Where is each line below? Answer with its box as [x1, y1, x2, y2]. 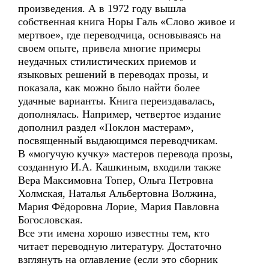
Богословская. [18, 214, 83, 226]
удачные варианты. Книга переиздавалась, [18, 95, 215, 107]
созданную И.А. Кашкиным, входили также [18, 161, 221, 173]
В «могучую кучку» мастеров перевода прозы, [18, 148, 233, 160]
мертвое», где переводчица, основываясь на [18, 29, 221, 41]
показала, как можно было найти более [18, 82, 200, 94]
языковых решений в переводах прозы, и [18, 68, 208, 80]
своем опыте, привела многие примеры [18, 42, 201, 54]
